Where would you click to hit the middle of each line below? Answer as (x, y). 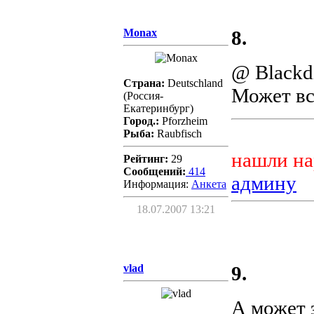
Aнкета (209, 184)
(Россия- (143, 96)
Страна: (144, 83)
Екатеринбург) (158, 109)
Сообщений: (155, 172)
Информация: (157, 184)
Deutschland (194, 83)
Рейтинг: (146, 159)
